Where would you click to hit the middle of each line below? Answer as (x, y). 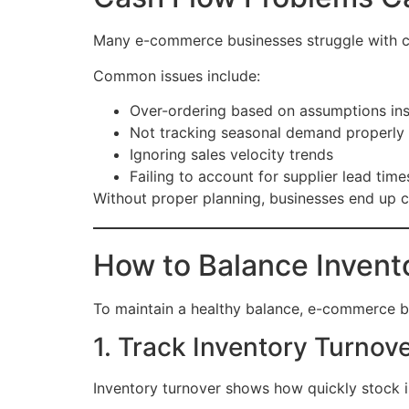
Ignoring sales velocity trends (231, 155)
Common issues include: (177, 75)
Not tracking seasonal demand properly (267, 133)
